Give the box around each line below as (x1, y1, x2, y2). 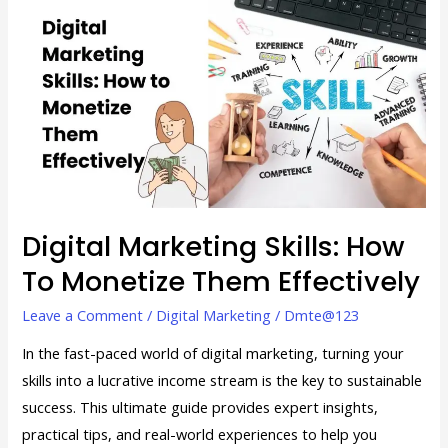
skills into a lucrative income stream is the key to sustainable (22, 370, 423, 391)
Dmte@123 (284, 304, 360, 325)
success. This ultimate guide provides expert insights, (22, 397, 379, 418)
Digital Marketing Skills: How (22, 227, 406, 267)
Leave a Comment (22, 304, 144, 325)
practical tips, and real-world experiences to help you (22, 424, 378, 445)
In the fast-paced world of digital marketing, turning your (22, 343, 405, 364)
